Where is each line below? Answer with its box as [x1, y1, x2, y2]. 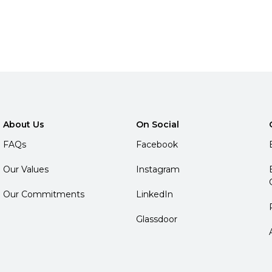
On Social [135, 118, 179, 130]
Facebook [135, 138, 178, 150]
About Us [3, 118, 45, 130]
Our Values [3, 163, 49, 175]
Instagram [135, 163, 180, 175]
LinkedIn [135, 188, 173, 200]
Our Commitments [3, 188, 85, 200]
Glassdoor [135, 213, 177, 225]
